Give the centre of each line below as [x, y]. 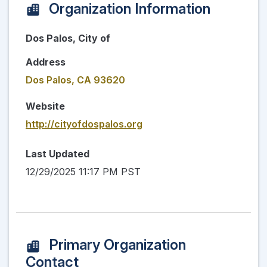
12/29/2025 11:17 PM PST [83, 172]
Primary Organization [116, 245]
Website [45, 106]
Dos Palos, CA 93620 [75, 80]
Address [46, 62]
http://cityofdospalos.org [84, 124]
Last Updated [58, 154]
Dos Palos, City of [68, 38]
